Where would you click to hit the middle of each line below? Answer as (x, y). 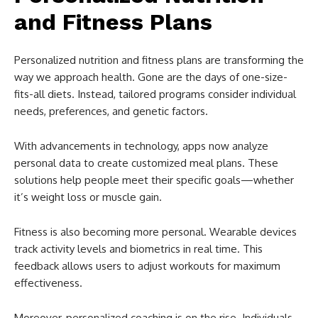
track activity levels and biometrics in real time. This (138, 249)
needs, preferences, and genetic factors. (111, 111)
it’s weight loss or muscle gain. (88, 197)
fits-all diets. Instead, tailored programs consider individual (155, 94)
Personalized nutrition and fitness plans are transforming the (159, 60)
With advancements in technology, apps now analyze (141, 146)
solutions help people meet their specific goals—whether (154, 180)
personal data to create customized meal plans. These (146, 163)
